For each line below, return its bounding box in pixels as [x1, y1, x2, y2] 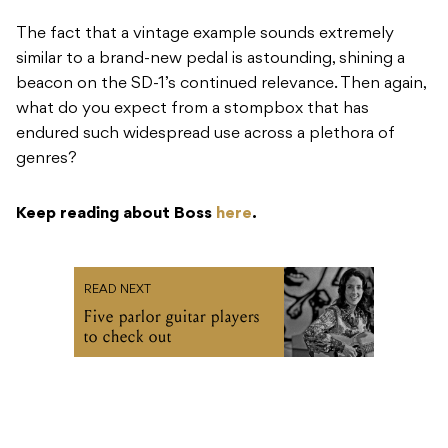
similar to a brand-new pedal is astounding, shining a [16, 50, 405, 67]
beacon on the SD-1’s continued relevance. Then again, [16, 75, 426, 92]
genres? [16, 150, 77, 167]
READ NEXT [84, 283, 151, 296]
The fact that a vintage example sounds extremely [16, 25, 394, 42]
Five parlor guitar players [84, 305, 260, 327]
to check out [84, 325, 172, 347]
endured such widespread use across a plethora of [16, 125, 395, 142]
